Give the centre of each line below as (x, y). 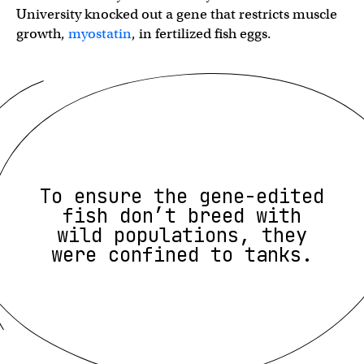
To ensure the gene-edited (182, 196)
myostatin (100, 33)
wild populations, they (182, 235)
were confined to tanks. (182, 254)
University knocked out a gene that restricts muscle (177, 14)
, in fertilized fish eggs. (203, 33)
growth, (42, 33)
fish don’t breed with (182, 215)
